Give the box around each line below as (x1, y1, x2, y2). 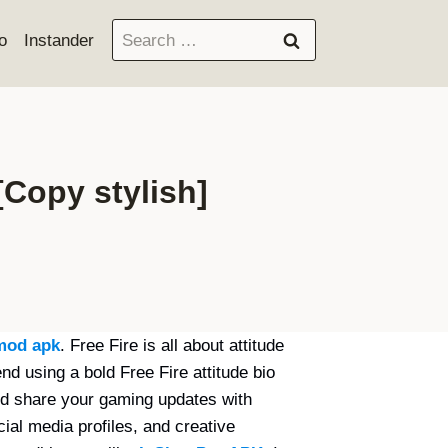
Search (111, 21, 164, 41)
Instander (23, 30, 94, 50)
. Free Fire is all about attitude (60, 336, 284, 355)
